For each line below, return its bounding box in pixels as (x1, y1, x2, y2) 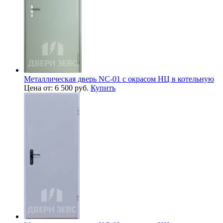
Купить (91, 83, 115, 92)
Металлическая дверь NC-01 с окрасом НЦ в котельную (24, 74, 214, 83)
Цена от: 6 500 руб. (24, 83, 91, 92)
